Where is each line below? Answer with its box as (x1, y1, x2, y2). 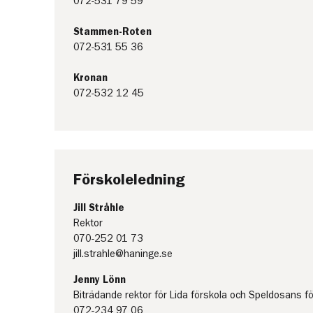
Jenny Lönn (73, 274, 126, 285)
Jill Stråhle (73, 202, 124, 213)
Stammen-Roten (73, 26, 152, 37)
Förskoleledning (73, 170, 185, 187)
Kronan (73, 72, 113, 83)
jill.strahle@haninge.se (73, 248, 173, 259)
